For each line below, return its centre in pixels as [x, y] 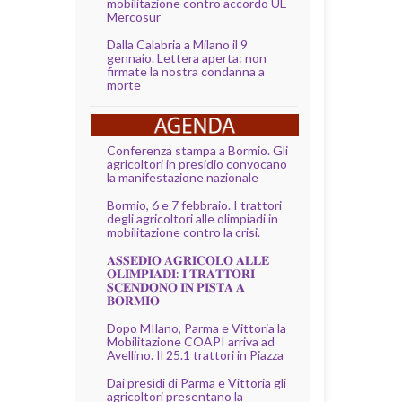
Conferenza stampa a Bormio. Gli [197, 150]
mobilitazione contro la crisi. [183, 232]
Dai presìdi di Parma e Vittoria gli [196, 382]
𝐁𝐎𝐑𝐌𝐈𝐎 [133, 300]
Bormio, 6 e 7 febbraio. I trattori [194, 205]
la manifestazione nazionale [182, 177]
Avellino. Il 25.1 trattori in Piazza [195, 354]
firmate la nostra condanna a [185, 71]
